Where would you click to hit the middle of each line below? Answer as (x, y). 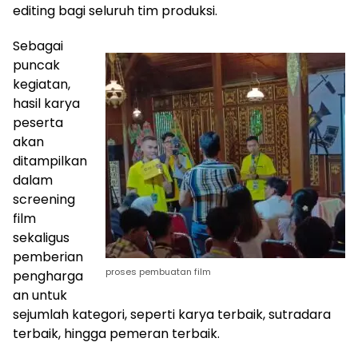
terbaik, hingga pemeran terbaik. (116, 333)
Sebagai (38, 46)
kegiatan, (42, 84)
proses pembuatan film (158, 271)
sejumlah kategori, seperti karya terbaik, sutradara (172, 314)
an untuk (40, 295)
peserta (38, 122)
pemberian (48, 257)
